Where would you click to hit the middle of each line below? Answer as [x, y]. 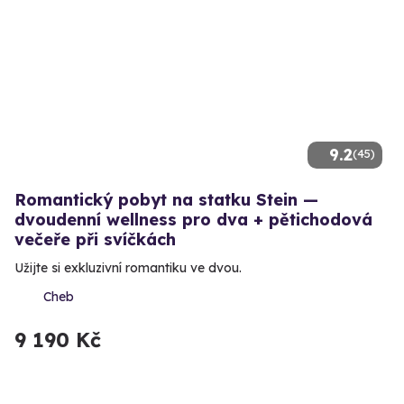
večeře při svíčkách [95, 239]
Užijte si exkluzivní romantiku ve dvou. [128, 267]
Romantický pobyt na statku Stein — [166, 199]
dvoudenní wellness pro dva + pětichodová [193, 219]
